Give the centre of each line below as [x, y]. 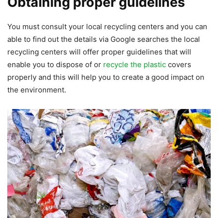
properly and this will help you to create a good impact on [106, 77]
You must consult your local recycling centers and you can [107, 27]
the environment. [37, 90]
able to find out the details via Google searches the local [104, 39]
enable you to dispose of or [55, 65]
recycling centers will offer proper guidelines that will [99, 52]
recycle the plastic [135, 65]
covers [179, 65]
